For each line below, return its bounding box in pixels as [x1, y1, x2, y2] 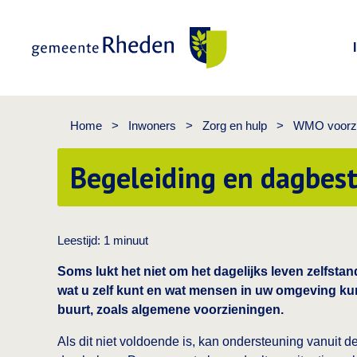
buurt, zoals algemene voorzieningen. [57, 303, 284, 316]
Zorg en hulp [202, 119, 267, 132]
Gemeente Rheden [31, 72, 139, 85]
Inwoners [128, 119, 176, 132]
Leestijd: [57, 233, 104, 247]
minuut [113, 233, 148, 247]
